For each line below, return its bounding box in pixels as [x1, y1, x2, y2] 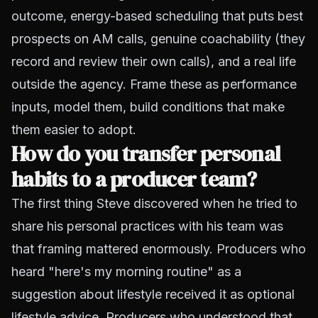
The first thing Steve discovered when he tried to [11, 196, 297, 211]
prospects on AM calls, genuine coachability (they [11, 31, 305, 46]
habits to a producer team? [11, 165, 257, 194]
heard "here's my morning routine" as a [11, 264, 241, 279]
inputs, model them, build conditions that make [11, 99, 285, 114]
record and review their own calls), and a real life [11, 54, 296, 69]
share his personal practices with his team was [11, 219, 283, 234]
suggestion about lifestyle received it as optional [11, 287, 295, 302]
